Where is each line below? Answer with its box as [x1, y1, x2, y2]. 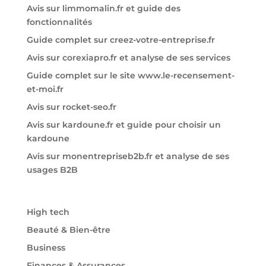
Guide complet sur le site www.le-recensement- [26, 70, 235, 81]
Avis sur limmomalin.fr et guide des [26, 3, 180, 14]
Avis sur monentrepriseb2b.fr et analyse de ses [26, 151, 229, 162]
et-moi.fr [26, 84, 64, 95]
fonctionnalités [26, 17, 92, 28]
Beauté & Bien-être [26, 224, 110, 236]
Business [26, 242, 65, 254]
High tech [26, 207, 69, 218]
